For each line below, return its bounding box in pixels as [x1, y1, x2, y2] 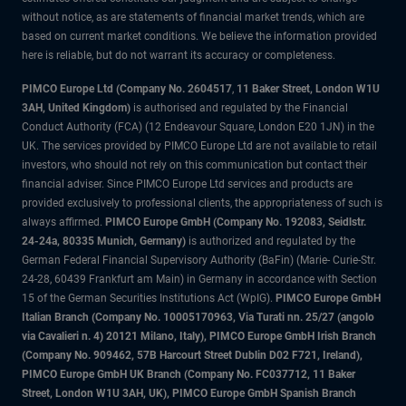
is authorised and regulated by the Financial [133, 101, 348, 114]
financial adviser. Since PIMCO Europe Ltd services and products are [22, 178, 353, 190]
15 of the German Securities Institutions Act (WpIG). [22, 292, 273, 304]
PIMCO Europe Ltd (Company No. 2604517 [22, 82, 232, 95]
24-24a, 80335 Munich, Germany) [22, 235, 188, 247]
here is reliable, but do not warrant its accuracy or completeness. [22, 49, 335, 62]
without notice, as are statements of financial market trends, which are [22, 11, 364, 24]
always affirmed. [22, 216, 105, 228]
